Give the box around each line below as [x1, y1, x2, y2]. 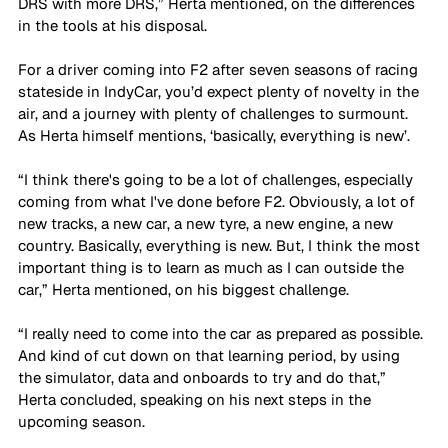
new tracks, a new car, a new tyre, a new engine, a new [18, 213, 397, 233]
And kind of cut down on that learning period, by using [18, 345, 404, 365]
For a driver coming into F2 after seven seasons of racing [18, 59, 422, 79]
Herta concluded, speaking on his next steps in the [18, 389, 375, 409]
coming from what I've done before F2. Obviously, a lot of [18, 191, 419, 211]
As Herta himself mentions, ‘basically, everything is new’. [18, 125, 414, 145]
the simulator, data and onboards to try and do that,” [18, 367, 390, 387]
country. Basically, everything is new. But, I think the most [18, 235, 424, 255]
